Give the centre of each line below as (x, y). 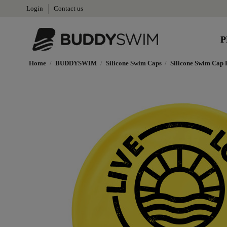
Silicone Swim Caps (134, 63)
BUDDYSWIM (76, 63)
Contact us (68, 8)
